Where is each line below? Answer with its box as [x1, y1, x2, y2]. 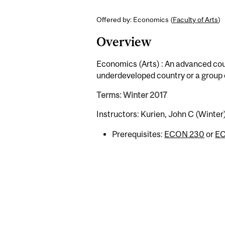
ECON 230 [164, 129, 205, 139]
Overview [96, 35, 151, 49]
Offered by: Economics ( [96, 15, 173, 24]
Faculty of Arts [173, 15, 218, 24]
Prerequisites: [112, 129, 165, 139]
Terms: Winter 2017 [96, 90, 167, 99]
